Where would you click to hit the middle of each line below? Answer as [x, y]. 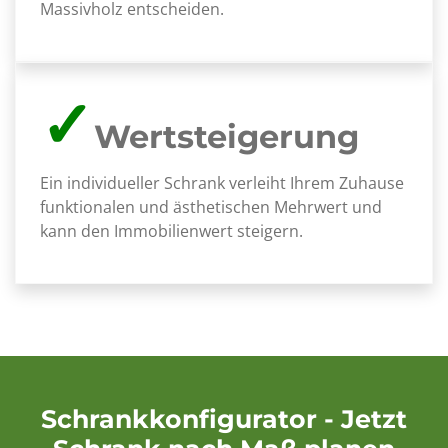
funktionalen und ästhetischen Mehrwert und [211, 207]
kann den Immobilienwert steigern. [171, 231]
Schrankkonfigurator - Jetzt [224, 419]
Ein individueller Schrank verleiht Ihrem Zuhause [222, 183]
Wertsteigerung [226, 136]
